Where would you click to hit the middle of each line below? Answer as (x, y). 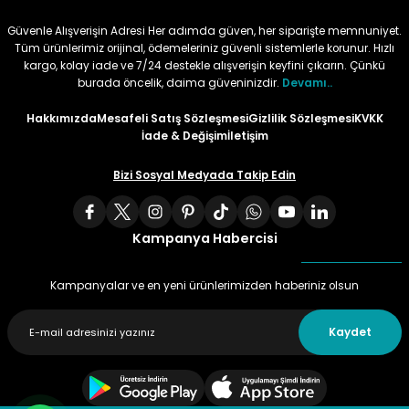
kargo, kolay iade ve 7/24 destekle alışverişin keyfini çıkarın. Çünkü (204, 66)
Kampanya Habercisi (204, 239)
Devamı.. (307, 84)
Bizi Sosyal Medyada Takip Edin (204, 176)
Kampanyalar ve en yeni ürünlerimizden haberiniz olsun (204, 286)
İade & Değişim (184, 136)
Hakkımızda (61, 119)
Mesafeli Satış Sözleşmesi (172, 119)
